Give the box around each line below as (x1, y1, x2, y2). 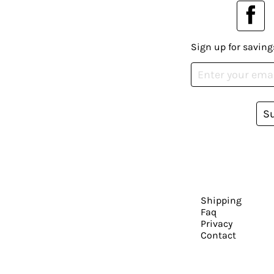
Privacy (201, 217, 233, 229)
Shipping (201, 194, 242, 206)
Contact (201, 229, 237, 241)
